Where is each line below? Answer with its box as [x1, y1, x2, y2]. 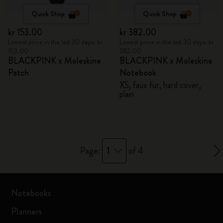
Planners [11, 205, 42, 218]
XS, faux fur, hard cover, [119, 79, 201, 92]
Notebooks [11, 187, 51, 200]
